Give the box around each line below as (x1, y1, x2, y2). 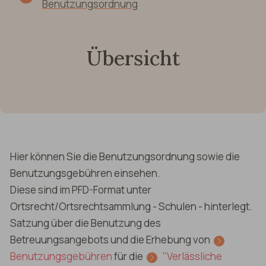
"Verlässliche (162, 249, 222, 264)
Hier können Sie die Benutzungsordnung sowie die (9, 150, 240, 164)
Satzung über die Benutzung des (9, 216, 161, 230)
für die (112, 249, 145, 264)
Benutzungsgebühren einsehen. (9, 166, 160, 180)
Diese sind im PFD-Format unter (9, 183, 151, 197)
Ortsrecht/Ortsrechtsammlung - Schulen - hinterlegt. (9, 199, 252, 214)
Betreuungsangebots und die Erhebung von (9, 233, 212, 247)
